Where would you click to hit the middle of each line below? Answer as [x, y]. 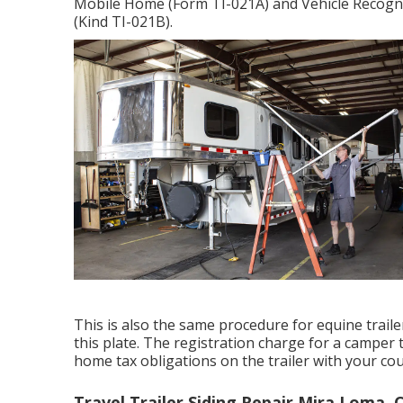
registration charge [239, 342]
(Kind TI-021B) [122, 22]
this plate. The [124, 342]
